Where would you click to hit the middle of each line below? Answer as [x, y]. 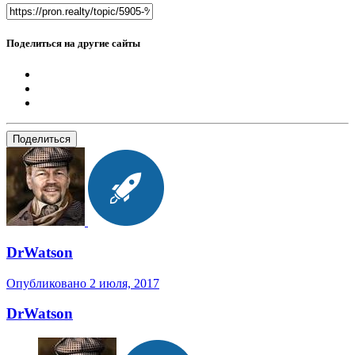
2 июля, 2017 [124, 283]
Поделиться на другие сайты [73, 43]
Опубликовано [48, 283]
